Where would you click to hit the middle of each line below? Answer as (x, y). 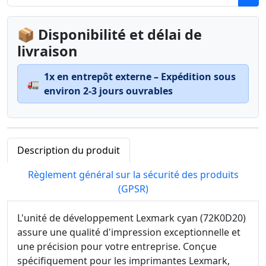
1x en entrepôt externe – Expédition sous (140, 77)
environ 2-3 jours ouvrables (108, 91)
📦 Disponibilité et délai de (110, 34)
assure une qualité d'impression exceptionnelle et (129, 232)
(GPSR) (133, 189)
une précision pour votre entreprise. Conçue (117, 246)
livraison (47, 51)
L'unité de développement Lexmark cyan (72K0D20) (132, 218)
